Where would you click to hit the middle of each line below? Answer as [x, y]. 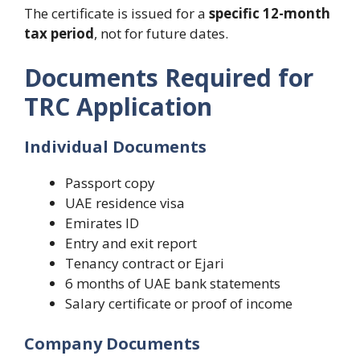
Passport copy [110, 183]
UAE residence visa [125, 203]
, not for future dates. [161, 33]
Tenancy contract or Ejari [145, 263]
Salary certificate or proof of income [179, 303]
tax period [59, 33]
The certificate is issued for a [117, 13]
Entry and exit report [131, 243]
